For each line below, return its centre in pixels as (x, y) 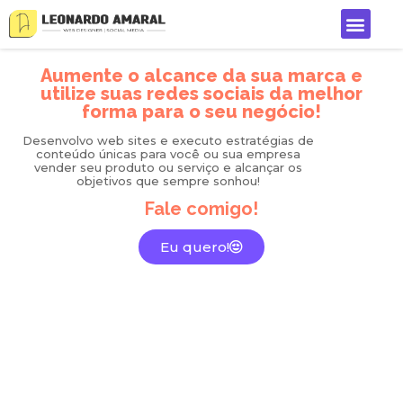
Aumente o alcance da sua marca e (201, 76)
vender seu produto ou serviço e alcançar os (169, 167)
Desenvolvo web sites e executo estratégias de (169, 140)
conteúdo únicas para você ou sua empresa (169, 154)
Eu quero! (195, 247)
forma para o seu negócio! (201, 112)
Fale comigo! (201, 209)
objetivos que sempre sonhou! (169, 181)
